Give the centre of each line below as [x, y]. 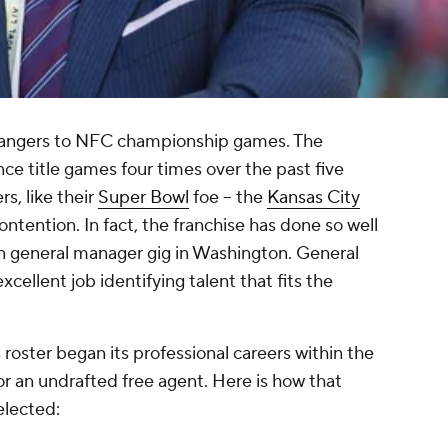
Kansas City [313, 198]
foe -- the [228, 198]
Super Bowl [143, 198]
